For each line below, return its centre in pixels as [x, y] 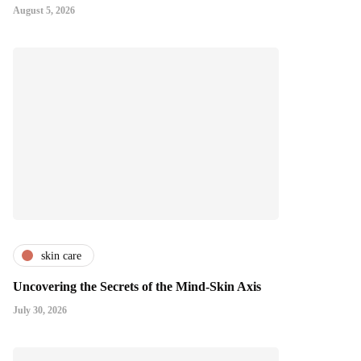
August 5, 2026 [44, 11]
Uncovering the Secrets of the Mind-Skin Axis [137, 287]
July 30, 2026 [40, 311]
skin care [61, 255]
